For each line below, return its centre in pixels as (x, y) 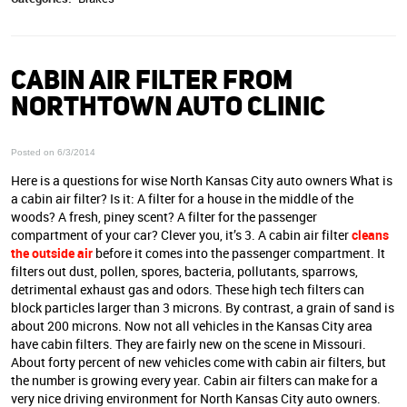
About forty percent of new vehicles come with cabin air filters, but (199, 362)
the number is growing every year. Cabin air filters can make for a (194, 381)
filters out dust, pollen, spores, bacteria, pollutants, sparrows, (184, 272)
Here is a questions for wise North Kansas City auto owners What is (202, 181)
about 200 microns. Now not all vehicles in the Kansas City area (192, 326)
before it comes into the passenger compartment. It (239, 253)
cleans (370, 235)
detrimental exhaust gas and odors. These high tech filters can (188, 290)
